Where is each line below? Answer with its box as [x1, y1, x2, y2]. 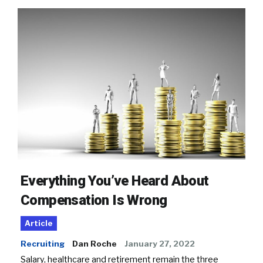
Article [25, 219, 53, 228]
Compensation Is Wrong [21, 192, 167, 209]
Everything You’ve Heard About [21, 173, 209, 190]
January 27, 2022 [124, 239, 195, 249]
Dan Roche [72, 239, 117, 249]
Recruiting [21, 239, 65, 249]
